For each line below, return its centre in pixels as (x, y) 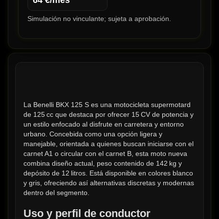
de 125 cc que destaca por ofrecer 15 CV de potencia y (109, 115)
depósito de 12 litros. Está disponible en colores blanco (108, 173)
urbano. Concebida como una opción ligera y (93, 134)
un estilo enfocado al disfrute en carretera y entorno (104, 124)
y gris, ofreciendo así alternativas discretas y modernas (109, 183)
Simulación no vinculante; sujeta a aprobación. (99, 19)
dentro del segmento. (56, 193)
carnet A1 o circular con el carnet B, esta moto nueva (105, 154)
